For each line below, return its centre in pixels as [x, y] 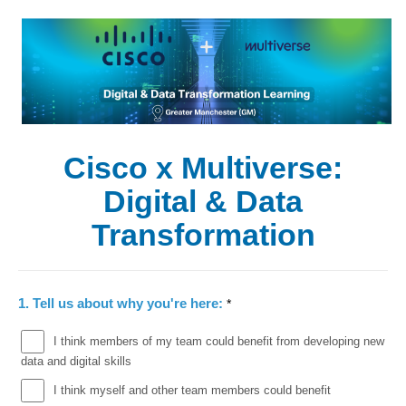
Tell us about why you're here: [130, 303]
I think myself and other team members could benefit [192, 391]
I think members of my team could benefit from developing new [218, 341]
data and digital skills [76, 362]
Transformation [203, 234]
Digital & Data [203, 201]
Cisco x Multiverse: [203, 167]
